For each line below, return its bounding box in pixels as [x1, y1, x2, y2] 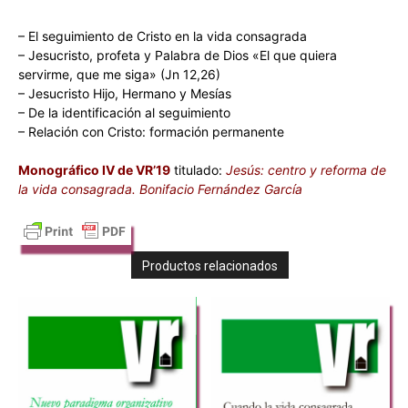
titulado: [170, 161, 222, 178]
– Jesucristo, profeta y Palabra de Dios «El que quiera [18, 46, 337, 63]
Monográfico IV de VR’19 [18, 161, 170, 178]
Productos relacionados [142, 258, 278, 273]
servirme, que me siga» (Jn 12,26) [18, 66, 220, 82]
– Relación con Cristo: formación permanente [18, 123, 284, 139]
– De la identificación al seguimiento [18, 104, 230, 120]
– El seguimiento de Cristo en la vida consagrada [18, 27, 307, 44]
